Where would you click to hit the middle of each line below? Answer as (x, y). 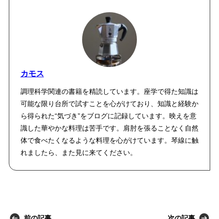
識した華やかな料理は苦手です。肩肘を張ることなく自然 (109, 128)
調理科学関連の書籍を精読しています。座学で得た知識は (109, 92)
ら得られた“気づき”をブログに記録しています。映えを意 (108, 116)
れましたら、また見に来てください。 (78, 153)
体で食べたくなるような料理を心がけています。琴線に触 (109, 141)
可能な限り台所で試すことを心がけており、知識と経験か (109, 104)
